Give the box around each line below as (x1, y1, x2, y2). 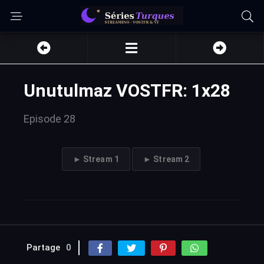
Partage (27, 242, 60, 253)
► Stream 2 (143, 154, 190, 164)
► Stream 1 (72, 154, 119, 164)
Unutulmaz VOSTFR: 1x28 (24, 80, 230, 101)
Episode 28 (24, 113, 75, 125)
